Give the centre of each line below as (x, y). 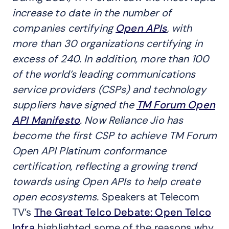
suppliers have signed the (73, 105)
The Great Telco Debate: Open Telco (122, 212)
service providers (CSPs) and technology (109, 89)
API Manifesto (46, 120)
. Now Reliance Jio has (131, 120)
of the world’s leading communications (104, 74)
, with (179, 28)
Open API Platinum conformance (89, 151)
